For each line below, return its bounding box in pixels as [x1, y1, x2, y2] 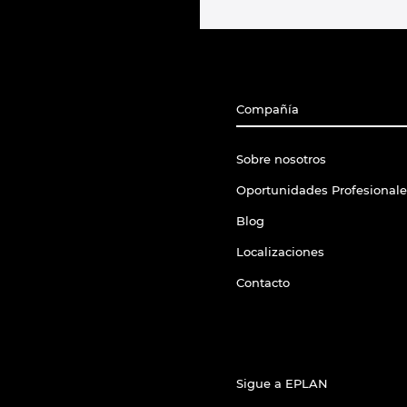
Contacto [236, 275, 290, 291]
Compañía [236, 102, 299, 117]
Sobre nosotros [236, 152, 326, 167]
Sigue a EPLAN [236, 376, 328, 392]
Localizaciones [236, 244, 324, 260]
